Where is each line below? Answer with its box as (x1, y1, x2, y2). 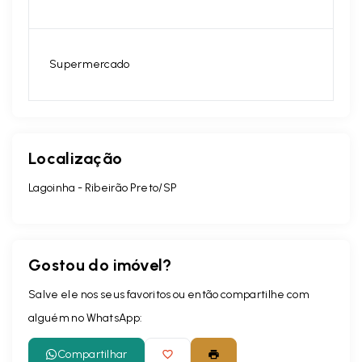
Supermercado (49, 57, 130, 71)
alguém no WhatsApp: (28, 310, 143, 325)
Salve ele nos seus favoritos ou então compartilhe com (28, 287, 309, 301)
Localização (28, 148, 123, 168)
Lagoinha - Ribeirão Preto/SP (28, 180, 178, 195)
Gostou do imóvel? (28, 255, 172, 275)
